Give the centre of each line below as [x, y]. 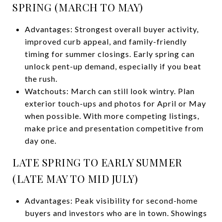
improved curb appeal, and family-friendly [106, 41]
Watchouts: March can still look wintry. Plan [110, 91]
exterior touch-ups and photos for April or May [115, 103]
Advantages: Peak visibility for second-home [111, 200]
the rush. [41, 78]
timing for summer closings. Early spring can [110, 54]
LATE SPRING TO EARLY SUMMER [97, 162]
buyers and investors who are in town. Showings [116, 213]
